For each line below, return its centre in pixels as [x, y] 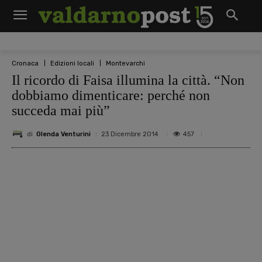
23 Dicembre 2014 [130, 134]
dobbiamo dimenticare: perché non [111, 95]
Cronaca [25, 63]
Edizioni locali [72, 63]
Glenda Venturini [63, 134]
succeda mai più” [61, 111]
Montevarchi [125, 63]
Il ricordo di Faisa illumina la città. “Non [128, 80]
